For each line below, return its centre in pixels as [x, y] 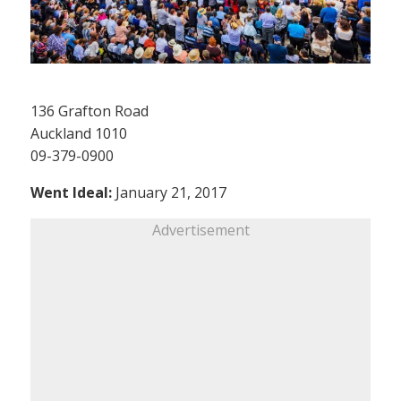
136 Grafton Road [90, 111]
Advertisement [200, 230]
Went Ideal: [71, 192]
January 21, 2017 [169, 192]
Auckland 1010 [79, 133]
